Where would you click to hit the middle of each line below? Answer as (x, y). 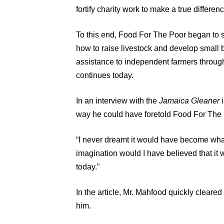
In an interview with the (117, 100)
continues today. (105, 75)
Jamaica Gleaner (189, 100)
